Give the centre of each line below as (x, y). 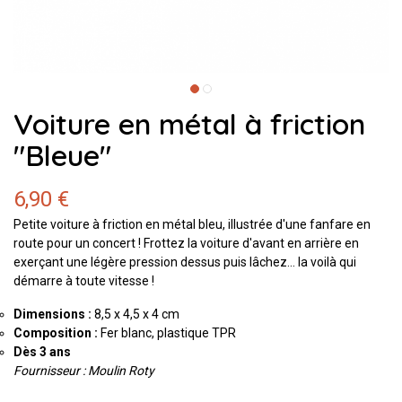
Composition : (57, 332)
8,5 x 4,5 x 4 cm (137, 314)
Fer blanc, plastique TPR (168, 332)
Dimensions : (54, 314)
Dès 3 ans (42, 351)
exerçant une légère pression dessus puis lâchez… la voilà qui (185, 262)
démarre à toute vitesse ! (84, 280)
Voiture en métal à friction (189, 124)
